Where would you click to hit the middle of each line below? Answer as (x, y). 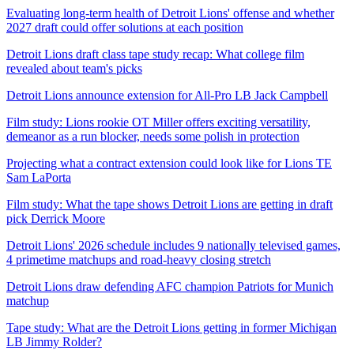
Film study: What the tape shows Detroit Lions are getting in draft (169, 204)
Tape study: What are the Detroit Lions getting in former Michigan (171, 327)
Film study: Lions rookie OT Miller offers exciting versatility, (158, 122)
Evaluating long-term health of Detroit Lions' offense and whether (170, 13)
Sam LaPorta (39, 177)
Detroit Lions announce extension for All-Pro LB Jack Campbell (167, 95)
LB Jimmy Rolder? (54, 341)
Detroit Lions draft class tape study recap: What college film (155, 54)
